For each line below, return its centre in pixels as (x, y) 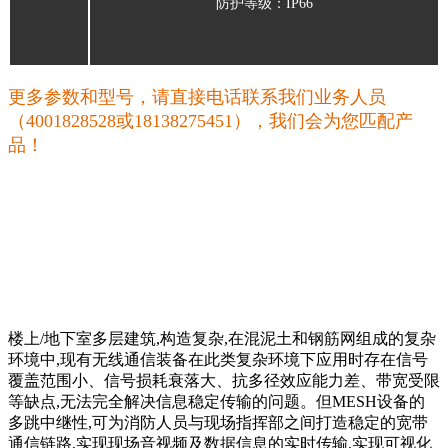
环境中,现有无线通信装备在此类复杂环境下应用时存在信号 (218, 359)
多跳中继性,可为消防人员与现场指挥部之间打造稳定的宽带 (218, 422)
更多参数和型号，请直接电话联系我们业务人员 (197, 97)
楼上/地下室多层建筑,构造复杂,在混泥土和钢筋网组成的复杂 (222, 338)
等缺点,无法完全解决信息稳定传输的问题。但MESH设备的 (216, 401)
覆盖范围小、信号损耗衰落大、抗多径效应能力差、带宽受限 (224, 380)
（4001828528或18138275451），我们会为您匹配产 (210, 121)
